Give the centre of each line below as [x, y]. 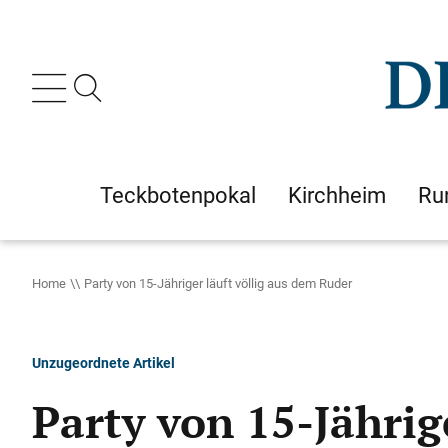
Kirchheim [337, 195]
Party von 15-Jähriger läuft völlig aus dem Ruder [218, 283]
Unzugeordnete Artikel [103, 362]
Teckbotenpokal [178, 195]
